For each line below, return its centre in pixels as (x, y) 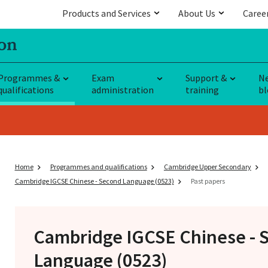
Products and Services (106, 13)
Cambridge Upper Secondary (207, 166)
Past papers (208, 181)
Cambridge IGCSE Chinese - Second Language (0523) (94, 181)
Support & (206, 77)
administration (123, 89)
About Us (197, 13)
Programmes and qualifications (98, 166)
